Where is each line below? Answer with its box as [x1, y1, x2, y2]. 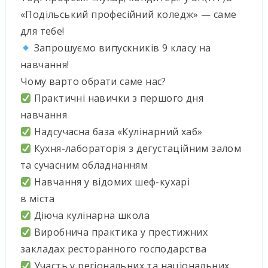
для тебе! [20, 24, 65, 38]
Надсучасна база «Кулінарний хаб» [31, 124, 203, 138]
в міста [20, 191, 55, 205]
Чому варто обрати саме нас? [20, 74, 166, 88]
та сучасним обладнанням [20, 158, 148, 172]
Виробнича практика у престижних [31, 225, 208, 239]
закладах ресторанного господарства [20, 242, 207, 255]
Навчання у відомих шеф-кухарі [31, 175, 190, 188]
